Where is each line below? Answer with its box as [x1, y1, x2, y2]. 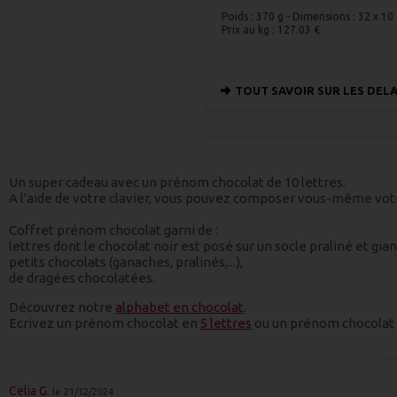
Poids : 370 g [222, 11, 284, 22]
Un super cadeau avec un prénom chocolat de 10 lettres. [9, 175, 346, 190]
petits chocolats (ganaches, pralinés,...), [9, 254, 245, 269]
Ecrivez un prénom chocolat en [9, 315, 200, 331]
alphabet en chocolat [115, 300, 244, 315]
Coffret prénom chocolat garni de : [9, 222, 218, 237]
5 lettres [200, 315, 252, 331]
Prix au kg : [222, 24, 278, 35]
